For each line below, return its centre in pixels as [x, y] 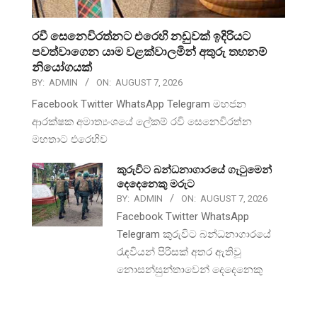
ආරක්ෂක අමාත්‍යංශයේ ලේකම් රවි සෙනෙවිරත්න [142, 121]
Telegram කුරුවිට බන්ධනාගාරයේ [194, 234]
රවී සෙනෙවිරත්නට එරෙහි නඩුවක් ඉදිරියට [141, 36]
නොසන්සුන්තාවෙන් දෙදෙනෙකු [190, 269]
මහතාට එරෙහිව [70, 139]
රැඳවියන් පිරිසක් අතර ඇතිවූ [179, 252]
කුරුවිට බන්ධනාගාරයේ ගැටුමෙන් [194, 169]
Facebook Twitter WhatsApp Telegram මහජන [139, 104]
